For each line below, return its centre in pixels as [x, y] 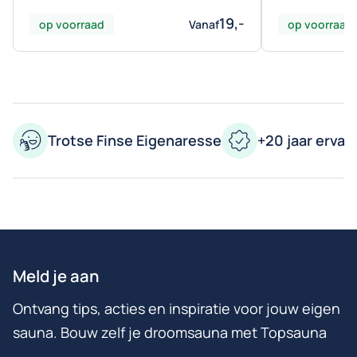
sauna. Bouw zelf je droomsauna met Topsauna [170, 332]
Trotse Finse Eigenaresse [135, 141]
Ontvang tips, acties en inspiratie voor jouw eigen [177, 308]
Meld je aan [56, 275]
